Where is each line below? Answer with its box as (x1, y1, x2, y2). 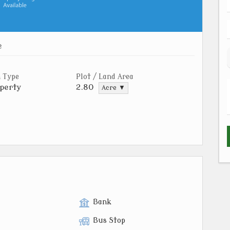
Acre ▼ (102, 84, 125, 91)
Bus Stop (93, 217, 125, 225)
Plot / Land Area (76, 73, 133, 81)
